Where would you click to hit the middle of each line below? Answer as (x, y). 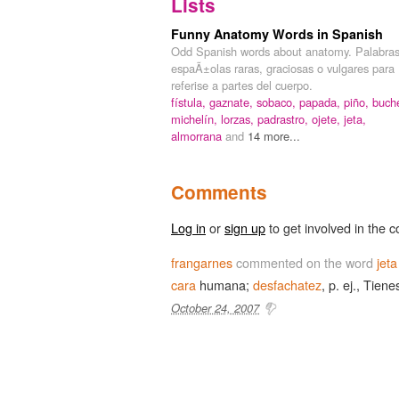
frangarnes (202, 262)
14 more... (274, 135)
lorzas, (239, 118)
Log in (188, 227)
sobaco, (278, 102)
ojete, (328, 118)
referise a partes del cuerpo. (242, 85)
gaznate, (233, 102)
